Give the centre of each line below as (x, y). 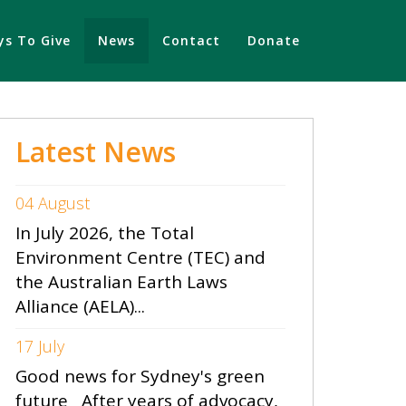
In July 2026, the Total (105, 233)
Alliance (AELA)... (80, 306)
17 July (40, 346)
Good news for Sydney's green (140, 376)
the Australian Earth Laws (121, 282)
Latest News (96, 152)
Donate (274, 40)
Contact (191, 40)
